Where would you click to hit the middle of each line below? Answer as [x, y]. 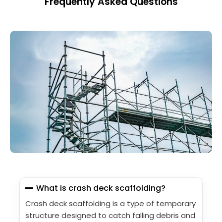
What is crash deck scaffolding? [101, 188]
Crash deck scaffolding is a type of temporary [111, 204]
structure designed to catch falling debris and [110, 216]
